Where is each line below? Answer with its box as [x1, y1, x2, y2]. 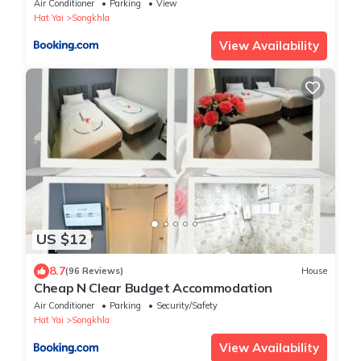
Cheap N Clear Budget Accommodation [34, 279, 273, 296]
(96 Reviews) [65, 265, 123, 277]
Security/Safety [156, 299, 218, 311]
